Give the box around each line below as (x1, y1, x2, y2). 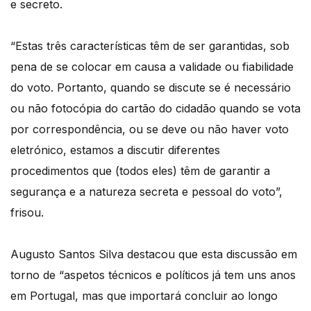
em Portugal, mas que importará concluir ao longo (10, 289, 278, 303)
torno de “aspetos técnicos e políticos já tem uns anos (10, 268, 296, 283)
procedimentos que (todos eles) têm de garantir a (10, 164, 270, 178)
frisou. (10, 205, 44, 220)
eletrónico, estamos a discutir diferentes (10, 143, 220, 158)
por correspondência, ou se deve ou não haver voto (10, 122, 289, 137)
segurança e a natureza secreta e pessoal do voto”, (10, 185, 283, 199)
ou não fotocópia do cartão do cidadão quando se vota (10, 101, 301, 116)
